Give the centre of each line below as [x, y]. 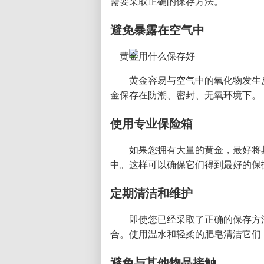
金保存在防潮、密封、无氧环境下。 [186, 95]
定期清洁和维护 [151, 193]
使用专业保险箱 [151, 124]
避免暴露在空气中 [157, 30]
